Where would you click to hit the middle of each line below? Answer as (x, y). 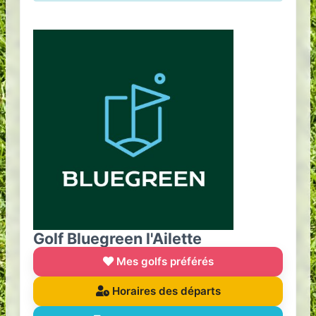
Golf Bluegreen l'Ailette (117, 238)
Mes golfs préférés (163, 261)
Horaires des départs (165, 291)
